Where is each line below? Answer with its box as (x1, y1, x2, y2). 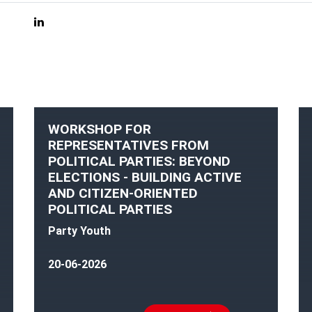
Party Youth (48, 224, 111, 237)
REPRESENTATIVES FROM (48, 136, 209, 153)
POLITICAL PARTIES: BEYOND (48, 153, 231, 169)
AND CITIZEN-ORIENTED (48, 185, 198, 201)
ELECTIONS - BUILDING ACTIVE (48, 169, 242, 185)
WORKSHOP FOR (48, 120, 151, 137)
